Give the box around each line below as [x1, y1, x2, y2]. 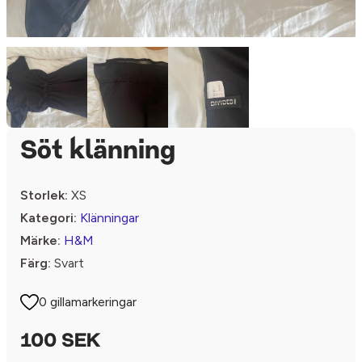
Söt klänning [20, 139, 175, 165]
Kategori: [20, 210, 77, 225]
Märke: [20, 233, 61, 248]
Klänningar [80, 210, 139, 225]
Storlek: [20, 187, 68, 203]
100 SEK [20, 332, 100, 351]
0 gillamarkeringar [39, 294, 137, 309]
